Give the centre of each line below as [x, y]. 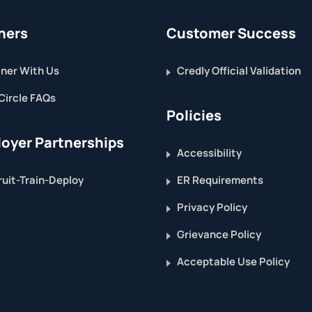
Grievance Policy [219, 234]
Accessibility [209, 153]
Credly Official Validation [239, 71]
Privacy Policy [212, 207]
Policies [194, 115]
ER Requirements [220, 180]
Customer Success [231, 33]
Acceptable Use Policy [233, 262]
